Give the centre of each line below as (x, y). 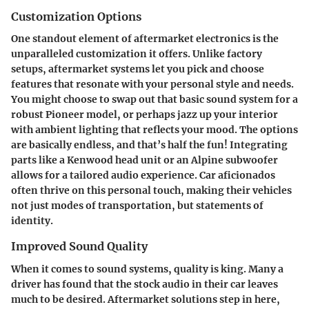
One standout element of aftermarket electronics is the (145, 39)
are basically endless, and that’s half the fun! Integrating (149, 145)
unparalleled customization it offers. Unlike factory (137, 54)
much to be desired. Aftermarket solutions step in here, (146, 299)
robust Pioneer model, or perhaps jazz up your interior (144, 115)
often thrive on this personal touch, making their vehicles (151, 191)
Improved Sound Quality (79, 247)
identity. (32, 221)
